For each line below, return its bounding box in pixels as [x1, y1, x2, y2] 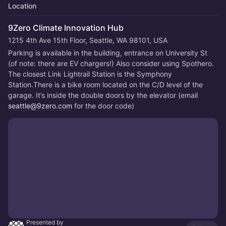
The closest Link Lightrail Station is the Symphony [8, 70, 172, 78]
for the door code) [72, 101, 134, 110]
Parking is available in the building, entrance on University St [8, 48, 207, 57]
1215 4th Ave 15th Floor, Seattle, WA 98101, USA [8, 36, 167, 44]
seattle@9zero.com [8, 101, 72, 110]
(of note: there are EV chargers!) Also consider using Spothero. [8, 59, 214, 68]
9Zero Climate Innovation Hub [8, 23, 124, 33]
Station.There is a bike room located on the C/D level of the [8, 80, 203, 89]
